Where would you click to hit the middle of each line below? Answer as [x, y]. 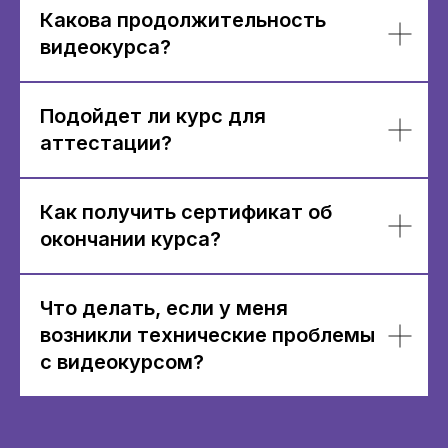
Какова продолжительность [183, 20]
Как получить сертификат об [186, 212]
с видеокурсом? [122, 362]
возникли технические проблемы [207, 335]
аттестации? [106, 143]
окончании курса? [130, 239]
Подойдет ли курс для [153, 116]
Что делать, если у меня [164, 308]
